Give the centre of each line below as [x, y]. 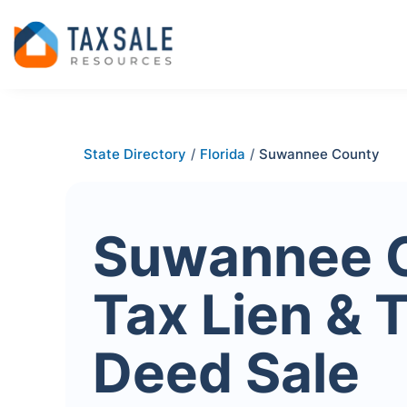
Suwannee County [319, 154]
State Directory [135, 154]
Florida [223, 154]
